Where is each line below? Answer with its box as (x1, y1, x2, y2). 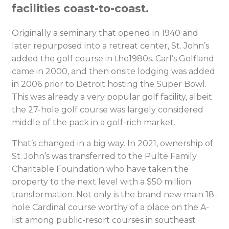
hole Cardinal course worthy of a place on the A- (12, 202, 209, 212)
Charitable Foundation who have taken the (12, 164, 189, 174)
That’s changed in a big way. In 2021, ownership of (12, 139, 213, 148)
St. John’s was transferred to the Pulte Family (12, 151, 197, 161)
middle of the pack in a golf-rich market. (12, 118, 177, 127)
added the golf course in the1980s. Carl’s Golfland (12, 54, 214, 63)
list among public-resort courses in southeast (12, 215, 196, 225)
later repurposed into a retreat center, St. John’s (12, 41, 209, 51)
